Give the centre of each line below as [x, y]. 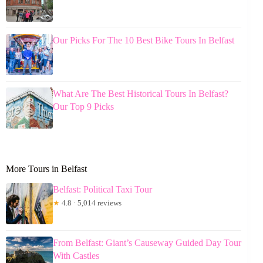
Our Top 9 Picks [83, 106]
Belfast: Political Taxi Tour [102, 189]
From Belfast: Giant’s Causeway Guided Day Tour [147, 242]
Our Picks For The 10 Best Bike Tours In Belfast [144, 40]
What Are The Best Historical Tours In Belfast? [141, 93]
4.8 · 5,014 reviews [91, 203]
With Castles [76, 255]
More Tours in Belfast [46, 168]
